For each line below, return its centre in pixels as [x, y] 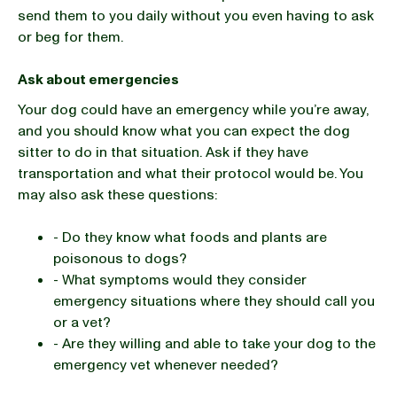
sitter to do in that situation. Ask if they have [163, 152]
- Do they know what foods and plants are [190, 237]
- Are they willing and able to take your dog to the [214, 344]
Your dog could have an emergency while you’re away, [194, 110]
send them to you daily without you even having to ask [196, 16]
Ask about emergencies [98, 80]
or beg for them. [72, 37]
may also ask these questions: [117, 195]
